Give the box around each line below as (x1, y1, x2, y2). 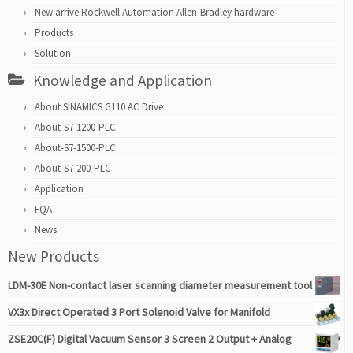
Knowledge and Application (33, 71, 212, 91)
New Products (8, 247, 99, 266)
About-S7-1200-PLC (35, 121, 116, 135)
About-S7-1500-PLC (35, 141, 116, 155)
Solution (35, 46, 71, 61)
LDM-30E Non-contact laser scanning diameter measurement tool (8, 278, 312, 293)
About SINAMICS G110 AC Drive (35, 100, 163, 114)
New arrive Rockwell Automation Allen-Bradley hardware (35, 6, 274, 20)
